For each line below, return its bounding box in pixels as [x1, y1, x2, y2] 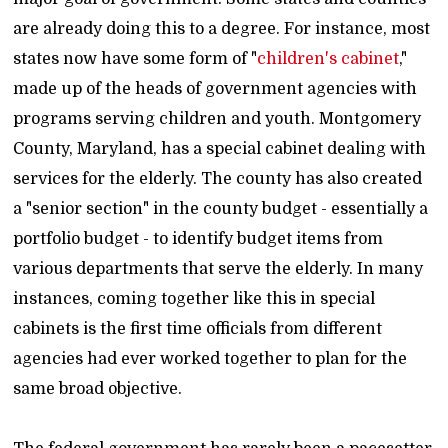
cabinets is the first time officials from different [13, 320, 383, 338]
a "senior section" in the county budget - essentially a [13, 200, 429, 218]
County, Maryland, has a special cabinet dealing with [13, 140, 427, 158]
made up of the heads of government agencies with [13, 80, 418, 98]
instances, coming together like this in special [13, 290, 376, 308]
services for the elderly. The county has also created [13, 170, 423, 188]
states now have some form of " [13, 50, 258, 68]
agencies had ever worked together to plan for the [13, 350, 408, 368]
